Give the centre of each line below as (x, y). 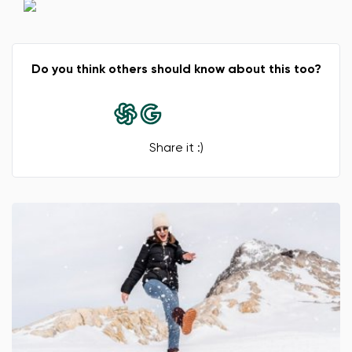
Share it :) (176, 149)
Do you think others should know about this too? (176, 70)
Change (176, 71)
